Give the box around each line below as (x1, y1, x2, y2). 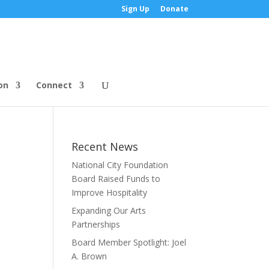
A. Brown (71, 250, 107, 262)
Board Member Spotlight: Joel (71, 237, 187, 248)
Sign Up (121, 4, 150, 14)
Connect (35, 79, 72, 91)
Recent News (71, 139, 139, 154)
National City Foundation (71, 159, 169, 171)
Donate (160, 4, 189, 14)
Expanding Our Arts (71, 205, 147, 216)
